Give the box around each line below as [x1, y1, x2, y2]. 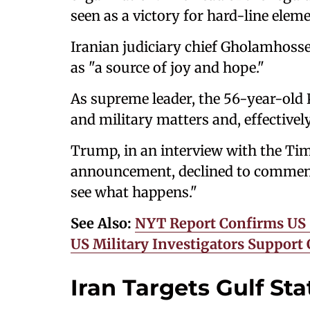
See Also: [71, 215, 135, 232]
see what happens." [71, 183, 197, 201]
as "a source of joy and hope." [71, 59, 264, 76]
